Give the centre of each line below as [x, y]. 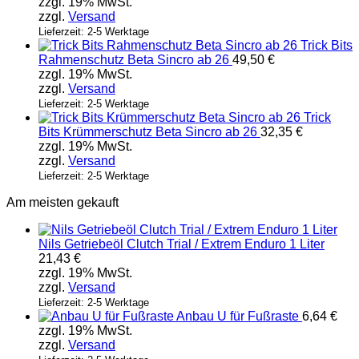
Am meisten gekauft [63, 203]
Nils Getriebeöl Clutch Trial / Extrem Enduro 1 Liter [182, 244]
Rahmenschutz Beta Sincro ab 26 [134, 60]
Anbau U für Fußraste [238, 317]
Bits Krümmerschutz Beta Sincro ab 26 [148, 132]
